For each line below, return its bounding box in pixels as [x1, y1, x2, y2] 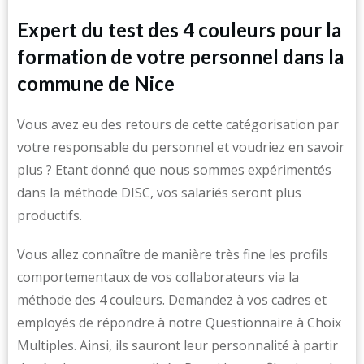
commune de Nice [17, 71, 175, 95]
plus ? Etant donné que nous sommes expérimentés [17, 161, 331, 179]
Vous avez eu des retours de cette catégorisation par [17, 115, 339, 133]
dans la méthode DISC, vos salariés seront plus [17, 184, 301, 201]
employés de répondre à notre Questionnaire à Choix [17, 314, 341, 331]
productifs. [17, 206, 82, 224]
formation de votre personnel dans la [17, 45, 344, 68]
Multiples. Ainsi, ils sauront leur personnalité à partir [17, 336, 338, 354]
